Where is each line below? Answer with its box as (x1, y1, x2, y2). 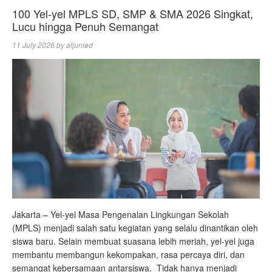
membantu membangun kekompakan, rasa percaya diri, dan (12, 248, 245, 260)
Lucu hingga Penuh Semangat (12, 18, 158, 35)
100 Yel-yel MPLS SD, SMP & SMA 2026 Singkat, (12, 5, 253, 22)
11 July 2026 (12, 39, 55, 50)
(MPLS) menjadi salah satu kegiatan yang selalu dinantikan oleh (12, 221, 258, 234)
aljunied (66, 39, 93, 50)
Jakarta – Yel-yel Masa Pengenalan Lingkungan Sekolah (12, 208, 229, 220)
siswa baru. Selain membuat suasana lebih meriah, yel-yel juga (12, 234, 254, 247)
